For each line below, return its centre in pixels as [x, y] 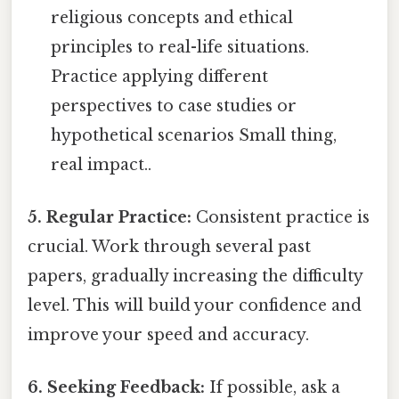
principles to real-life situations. [180, 47]
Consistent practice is [281, 218]
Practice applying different [160, 76]
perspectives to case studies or [174, 106]
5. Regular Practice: [110, 218]
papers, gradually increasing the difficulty [195, 277]
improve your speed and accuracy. [168, 335]
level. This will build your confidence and [195, 306]
